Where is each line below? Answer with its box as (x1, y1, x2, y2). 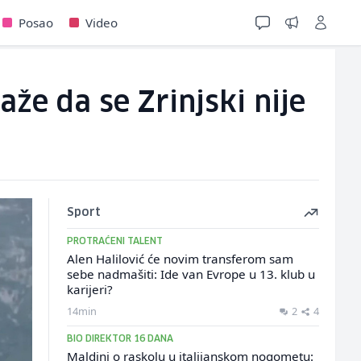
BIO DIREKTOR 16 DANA (66, 334, 173, 343)
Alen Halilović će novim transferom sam (66, 251, 293, 267)
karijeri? (66, 281, 113, 297)
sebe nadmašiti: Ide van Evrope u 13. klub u (66, 266, 315, 282)
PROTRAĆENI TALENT (66, 237, 163, 246)
